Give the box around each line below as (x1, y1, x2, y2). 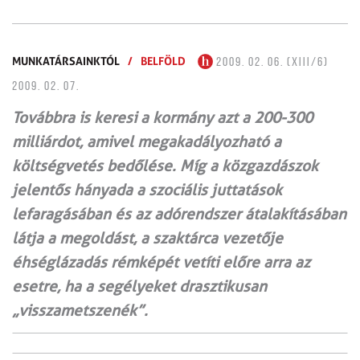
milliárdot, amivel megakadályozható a (12, 132, 281, 151)
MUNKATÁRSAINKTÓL (12, 53, 120, 67)
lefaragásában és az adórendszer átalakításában (12, 204, 346, 223)
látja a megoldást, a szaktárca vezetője (12, 228, 283, 247)
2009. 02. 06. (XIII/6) (213, 55, 329, 69)
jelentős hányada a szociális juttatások (12, 180, 282, 199)
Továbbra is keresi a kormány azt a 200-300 (12, 108, 313, 127)
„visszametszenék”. (12, 301, 148, 320)
